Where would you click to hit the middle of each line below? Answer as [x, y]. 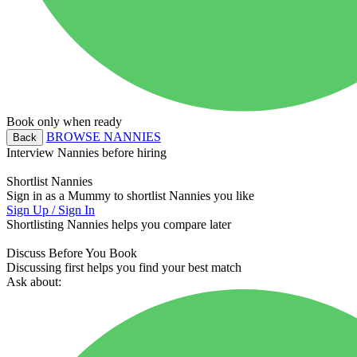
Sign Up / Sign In [51, 210]
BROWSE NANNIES [104, 137]
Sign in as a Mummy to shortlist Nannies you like [130, 196]
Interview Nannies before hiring [86, 153]
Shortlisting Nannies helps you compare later [119, 225]
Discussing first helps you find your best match [124, 268]
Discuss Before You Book [72, 253]
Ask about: [34, 282]
